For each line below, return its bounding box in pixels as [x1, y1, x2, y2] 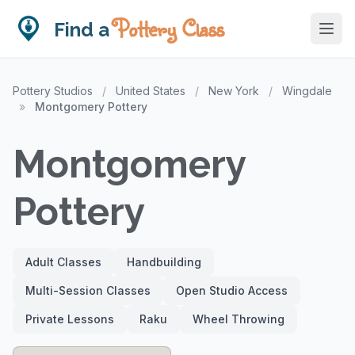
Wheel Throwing [193, 312, 284, 326]
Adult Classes [25, 255, 101, 269]
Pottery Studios [13, 84, 93, 97]
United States [116, 84, 185, 97]
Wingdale [282, 84, 332, 97]
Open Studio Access [176, 284, 288, 297]
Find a [54, 18, 114, 41]
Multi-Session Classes [25, 284, 151, 297]
